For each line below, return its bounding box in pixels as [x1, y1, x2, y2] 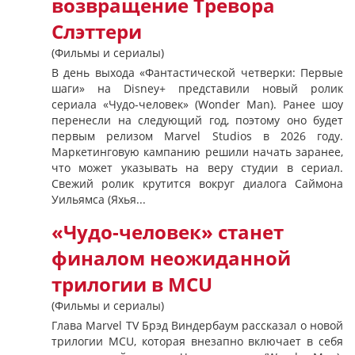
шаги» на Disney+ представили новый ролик [52, 81, 343, 96]
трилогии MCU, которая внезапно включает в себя [52, 334, 343, 349]
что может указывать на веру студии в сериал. [52, 160, 343, 175]
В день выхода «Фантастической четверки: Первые [52, 65, 343, 80]
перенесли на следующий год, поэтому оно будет [52, 113, 343, 128]
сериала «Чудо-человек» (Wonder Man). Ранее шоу [52, 97, 343, 112]
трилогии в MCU [52, 272, 212, 297]
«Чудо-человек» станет [52, 219, 284, 245]
